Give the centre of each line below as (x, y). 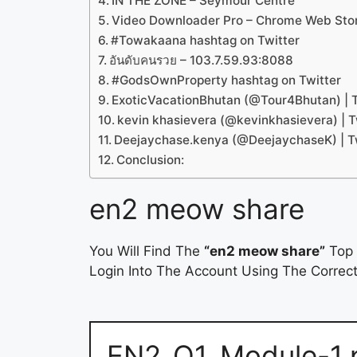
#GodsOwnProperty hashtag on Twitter (227, 80)
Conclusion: (151, 160)
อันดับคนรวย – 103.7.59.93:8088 (202, 61)
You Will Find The (147, 251)
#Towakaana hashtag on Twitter (206, 41)
